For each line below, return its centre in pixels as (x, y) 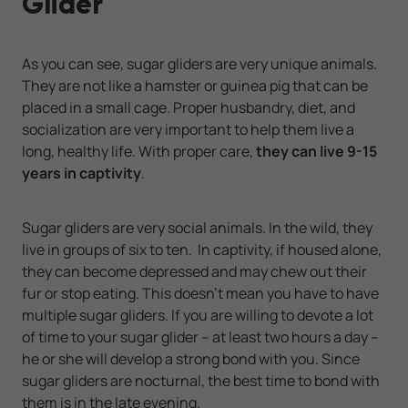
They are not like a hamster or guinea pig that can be (195, 86)
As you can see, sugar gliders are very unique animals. (199, 64)
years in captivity (82, 173)
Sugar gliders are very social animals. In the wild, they (197, 228)
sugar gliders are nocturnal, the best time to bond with (201, 381)
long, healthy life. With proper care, (139, 152)
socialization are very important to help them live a (188, 130)
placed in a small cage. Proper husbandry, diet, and (189, 108)
